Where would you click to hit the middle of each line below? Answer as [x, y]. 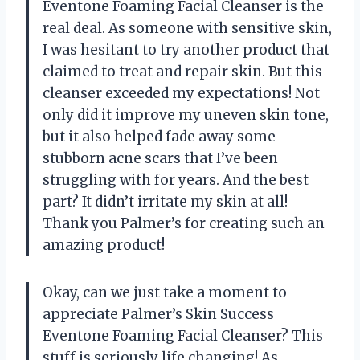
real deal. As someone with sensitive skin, [187, 29]
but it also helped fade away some [159, 137]
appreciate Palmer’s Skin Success [158, 315]
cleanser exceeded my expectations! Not [181, 94]
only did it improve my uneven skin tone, [186, 115]
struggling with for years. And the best [176, 180]
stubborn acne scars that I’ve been [160, 159]
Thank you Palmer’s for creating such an [184, 224]
